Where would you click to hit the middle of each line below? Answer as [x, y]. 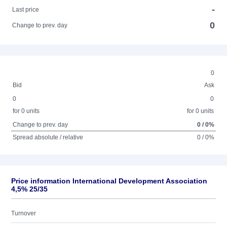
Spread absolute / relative [48, 137]
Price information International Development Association [109, 181]
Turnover [24, 213]
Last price [26, 10]
